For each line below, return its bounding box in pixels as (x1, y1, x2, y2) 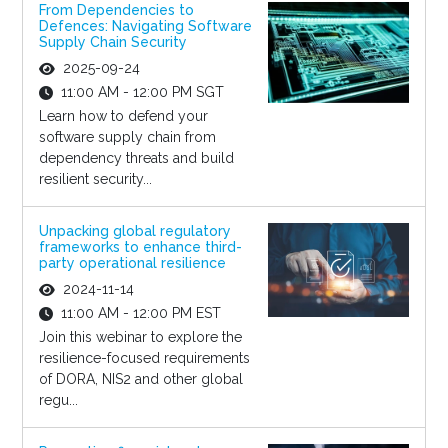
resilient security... (38, 171, 152, 188)
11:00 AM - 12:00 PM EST (60, 305, 221, 322)
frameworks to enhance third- (38, 239, 242, 256)
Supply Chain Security (38, 34, 187, 51)
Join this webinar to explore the (38, 329, 242, 346)
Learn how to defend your (38, 108, 208, 125)
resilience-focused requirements (38, 350, 250, 367)
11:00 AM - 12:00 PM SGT (60, 84, 224, 101)
